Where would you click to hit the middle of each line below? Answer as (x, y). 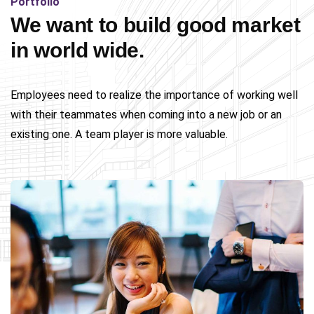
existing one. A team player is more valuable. (119, 134)
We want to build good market (156, 25)
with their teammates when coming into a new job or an (146, 115)
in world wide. (77, 50)
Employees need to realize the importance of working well (154, 95)
